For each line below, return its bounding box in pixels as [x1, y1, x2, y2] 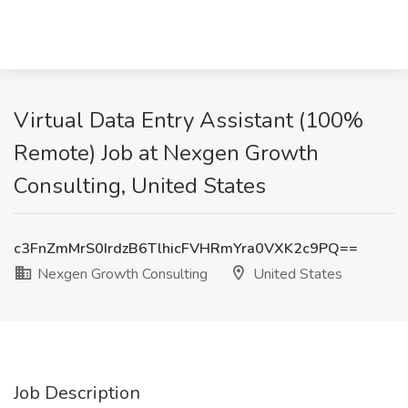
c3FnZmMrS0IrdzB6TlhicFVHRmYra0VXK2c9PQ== [14, 239, 358, 259]
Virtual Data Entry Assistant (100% [14, 106, 363, 135]
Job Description [14, 381, 140, 405]
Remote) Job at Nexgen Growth [14, 138, 319, 168]
